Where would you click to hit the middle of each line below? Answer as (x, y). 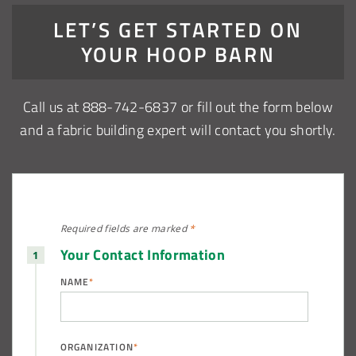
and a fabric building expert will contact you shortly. (178, 129)
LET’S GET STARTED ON (178, 29)
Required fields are (105, 228)
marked (170, 228)
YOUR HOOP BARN (178, 53)
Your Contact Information (143, 254)
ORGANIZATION (97, 346)
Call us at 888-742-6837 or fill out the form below (178, 106)
